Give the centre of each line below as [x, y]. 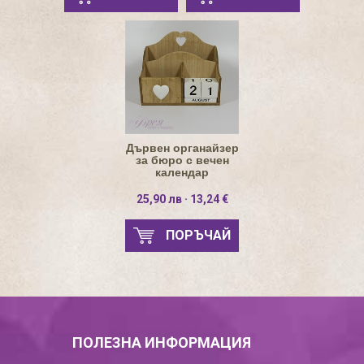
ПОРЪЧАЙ [198, 235]
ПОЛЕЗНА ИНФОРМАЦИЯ [162, 342]
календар [182, 172]
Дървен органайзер [182, 148]
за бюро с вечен [182, 160]
